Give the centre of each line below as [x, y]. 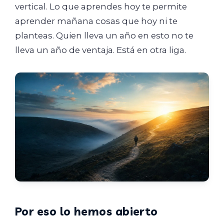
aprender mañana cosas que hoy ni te [96, 21]
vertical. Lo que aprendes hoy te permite [101, 6]
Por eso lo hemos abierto [86, 211]
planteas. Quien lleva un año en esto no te [104, 35]
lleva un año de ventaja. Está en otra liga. [100, 50]
